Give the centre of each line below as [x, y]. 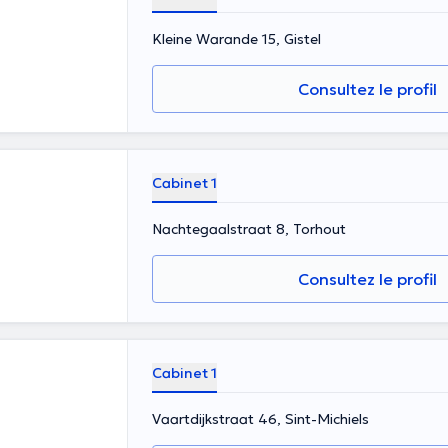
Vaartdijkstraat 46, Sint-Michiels [260, 419]
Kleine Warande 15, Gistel [236, 39]
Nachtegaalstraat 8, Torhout [249, 229]
